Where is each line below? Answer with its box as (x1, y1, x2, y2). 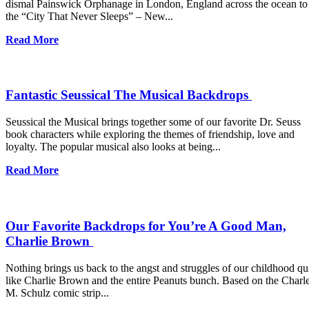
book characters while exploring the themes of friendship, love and (6, 128, 295, 141)
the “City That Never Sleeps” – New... (6, 10, 173, 22)
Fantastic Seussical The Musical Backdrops (6, 88, 252, 103)
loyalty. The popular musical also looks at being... (6, 141, 221, 153)
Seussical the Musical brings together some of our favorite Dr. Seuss (6, 116, 301, 128)
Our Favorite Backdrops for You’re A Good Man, (6, 218, 286, 233)
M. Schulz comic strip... (6, 286, 109, 299)
